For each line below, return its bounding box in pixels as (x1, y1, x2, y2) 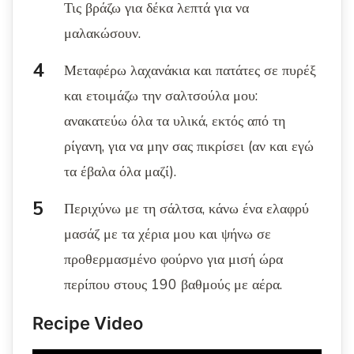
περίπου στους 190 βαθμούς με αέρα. (64, 275, 282, 295)
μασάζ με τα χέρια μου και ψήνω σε (64, 224, 271, 244)
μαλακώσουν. (64, 24, 141, 43)
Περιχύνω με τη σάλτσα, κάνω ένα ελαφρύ (64, 199, 309, 219)
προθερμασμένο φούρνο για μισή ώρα (64, 250, 283, 269)
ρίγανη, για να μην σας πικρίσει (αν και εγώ (64, 137, 314, 156)
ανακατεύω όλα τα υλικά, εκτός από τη (64, 111, 285, 131)
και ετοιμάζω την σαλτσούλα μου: (64, 86, 258, 106)
